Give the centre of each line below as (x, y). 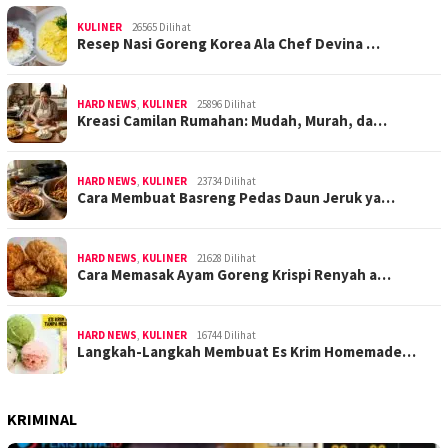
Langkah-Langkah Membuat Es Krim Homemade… (246, 351)
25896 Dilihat (226, 103)
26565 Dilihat (161, 26)
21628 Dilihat (226, 257)
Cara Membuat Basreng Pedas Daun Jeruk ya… (236, 197)
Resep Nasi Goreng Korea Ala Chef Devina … (228, 43)
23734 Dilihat (226, 180)
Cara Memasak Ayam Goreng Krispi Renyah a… (234, 274)
